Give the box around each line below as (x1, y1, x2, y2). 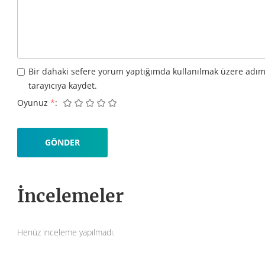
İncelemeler (17, 185, 124, 207)
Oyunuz (17, 97, 50, 108)
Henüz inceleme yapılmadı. (17, 227, 115, 238)
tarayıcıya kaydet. (28, 80, 97, 91)
